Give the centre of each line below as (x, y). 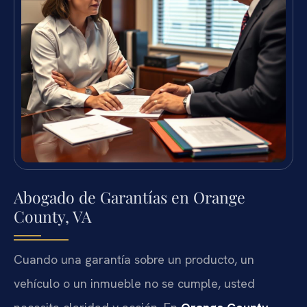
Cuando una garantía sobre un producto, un (134, 259)
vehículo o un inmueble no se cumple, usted (134, 283)
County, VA (52, 216)
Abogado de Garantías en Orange (130, 197)
